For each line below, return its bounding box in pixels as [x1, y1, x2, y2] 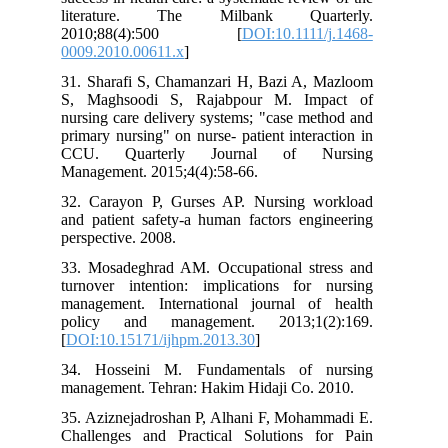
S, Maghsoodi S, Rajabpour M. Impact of [73, 90, 385, 108]
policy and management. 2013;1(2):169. [73, 312, 385, 330]
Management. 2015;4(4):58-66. [73, 162, 271, 180]
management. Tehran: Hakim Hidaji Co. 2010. [73, 378, 367, 396]
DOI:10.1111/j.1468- [253, 24, 385, 42]
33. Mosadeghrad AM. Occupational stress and [73, 258, 385, 276]
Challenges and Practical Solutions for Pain [73, 426, 385, 444]
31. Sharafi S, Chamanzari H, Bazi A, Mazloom [73, 72, 385, 90]
